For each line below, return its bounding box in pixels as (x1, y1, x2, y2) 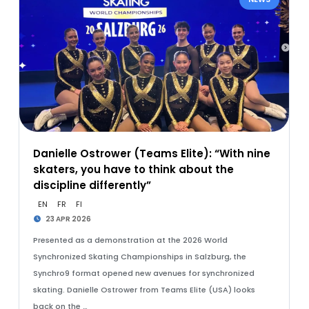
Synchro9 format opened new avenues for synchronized (32, 268, 255, 279)
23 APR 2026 (44, 214, 92, 224)
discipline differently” (32, 178, 151, 192)
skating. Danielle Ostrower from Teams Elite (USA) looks (32, 284, 255, 295)
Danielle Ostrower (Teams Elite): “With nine (32, 146, 270, 161)
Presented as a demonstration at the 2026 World (32, 235, 228, 246)
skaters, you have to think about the (32, 162, 234, 177)
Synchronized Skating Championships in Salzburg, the (32, 251, 246, 262)
